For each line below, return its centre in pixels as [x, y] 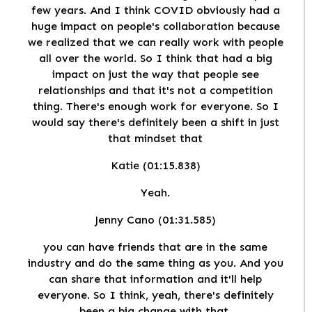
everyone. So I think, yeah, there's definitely [155, 295]
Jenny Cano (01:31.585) [155, 220]
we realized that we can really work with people [155, 42]
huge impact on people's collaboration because [155, 26]
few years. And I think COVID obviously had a [155, 10]
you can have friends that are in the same [155, 247]
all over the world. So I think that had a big [155, 58]
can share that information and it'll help [155, 279]
